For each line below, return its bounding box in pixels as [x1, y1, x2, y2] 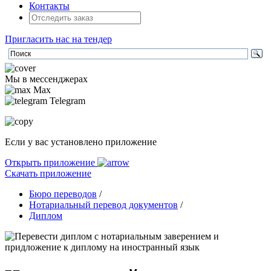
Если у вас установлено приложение [5, 137, 157, 147]
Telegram [47, 96, 85, 106]
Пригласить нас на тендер [5, 34, 112, 44]
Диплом [29, 211, 62, 221]
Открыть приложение [5, 157, 97, 168]
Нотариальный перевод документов [29, 200, 178, 210]
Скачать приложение [5, 168, 91, 178]
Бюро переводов [29, 189, 97, 199]
